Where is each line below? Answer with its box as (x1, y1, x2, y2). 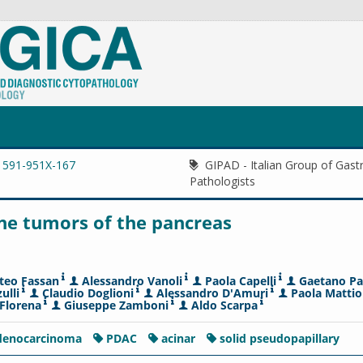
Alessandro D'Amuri (156, 285, 268, 301)
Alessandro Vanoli (82, 273, 182, 288)
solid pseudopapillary (220, 331, 340, 346)
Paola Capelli (205, 273, 276, 288)
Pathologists (190, 173, 255, 189)
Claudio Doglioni (42, 285, 134, 301)
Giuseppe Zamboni (64, 297, 169, 313)
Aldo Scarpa (191, 297, 258, 313)
